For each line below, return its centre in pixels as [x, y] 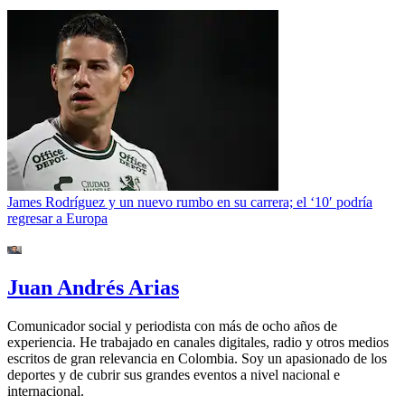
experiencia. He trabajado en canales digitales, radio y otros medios [198, 342]
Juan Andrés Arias [93, 287]
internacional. [46, 391]
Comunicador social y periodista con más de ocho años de [172, 325]
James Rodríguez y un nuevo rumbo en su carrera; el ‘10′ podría [190, 202]
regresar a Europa [57, 218]
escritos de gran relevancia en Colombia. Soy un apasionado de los [197, 358]
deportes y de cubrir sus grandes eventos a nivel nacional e [174, 374]
